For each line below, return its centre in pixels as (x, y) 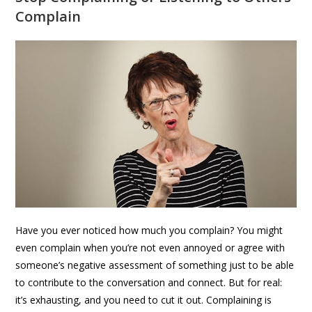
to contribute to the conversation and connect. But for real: (149, 282)
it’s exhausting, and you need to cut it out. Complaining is (144, 299)
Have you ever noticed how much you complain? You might (149, 230)
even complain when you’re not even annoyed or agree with (150, 247)
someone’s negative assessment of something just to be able (155, 265)
